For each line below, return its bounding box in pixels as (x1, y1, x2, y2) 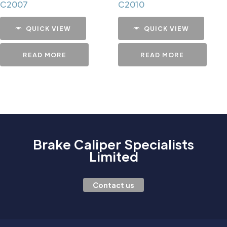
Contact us (93, 180, 134, 190)
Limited (89, 147, 138, 165)
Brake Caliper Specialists (33, 135, 194, 153)
